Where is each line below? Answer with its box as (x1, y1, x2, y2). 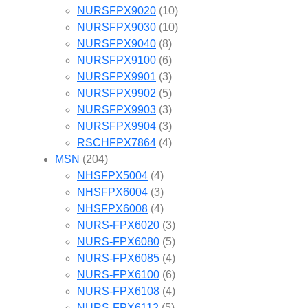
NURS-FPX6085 (77, 252, 159, 264)
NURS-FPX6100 (77, 268, 159, 280)
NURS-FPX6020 (77, 219, 159, 231)
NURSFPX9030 (77, 21, 156, 33)
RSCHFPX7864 (77, 136, 156, 148)
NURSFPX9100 (77, 54, 156, 66)
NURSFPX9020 (77, 4, 156, 16)
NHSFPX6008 (77, 202, 148, 214)
